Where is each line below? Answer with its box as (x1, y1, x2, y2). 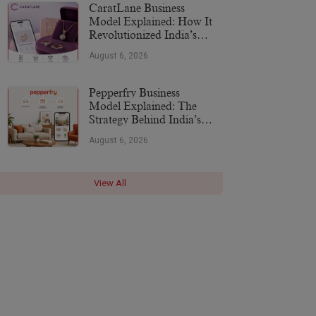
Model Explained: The (89, 99, 197, 113)
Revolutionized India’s (89, 28, 197, 42)
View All (94, 177, 126, 188)
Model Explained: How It (89, 15, 212, 28)
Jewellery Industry (89, 42, 176, 55)
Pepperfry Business (89, 86, 180, 99)
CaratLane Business (89, 1, 185, 15)
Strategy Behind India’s (89, 113, 201, 126)
